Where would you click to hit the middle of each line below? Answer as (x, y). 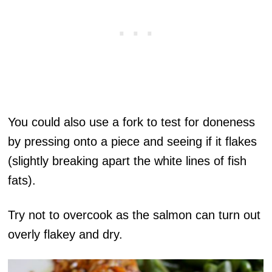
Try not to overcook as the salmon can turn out (134, 215)
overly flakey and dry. (66, 235)
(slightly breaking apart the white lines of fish (127, 161)
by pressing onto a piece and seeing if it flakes (133, 142)
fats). (22, 181)
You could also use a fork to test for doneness (132, 122)
